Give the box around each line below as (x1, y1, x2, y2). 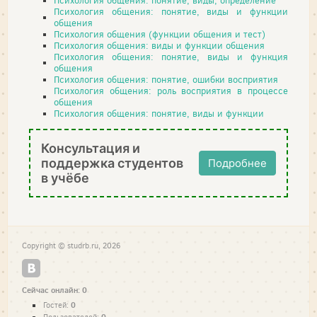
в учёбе (41, 171, 89, 185)
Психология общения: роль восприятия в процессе (54, 85, 288, 97)
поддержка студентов (41, 156, 183, 171)
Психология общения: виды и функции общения (54, 40, 265, 52)
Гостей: (43, 300, 71, 311)
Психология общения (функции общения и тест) (54, 28, 265, 40)
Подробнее (208, 156, 267, 170)
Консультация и (41, 141, 140, 156)
